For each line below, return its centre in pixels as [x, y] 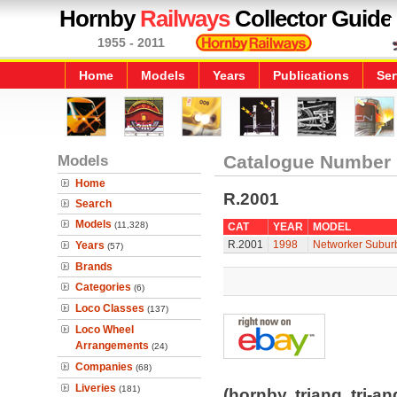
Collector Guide [311, 19]
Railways [185, 19]
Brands [94, 267]
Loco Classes [110, 308]
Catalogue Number [307, 162]
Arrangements [112, 346]
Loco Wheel [105, 330]
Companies [104, 367]
